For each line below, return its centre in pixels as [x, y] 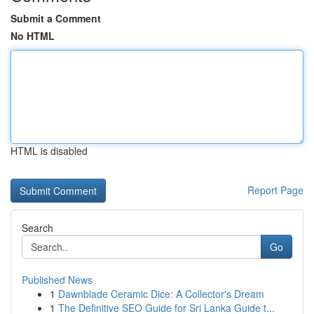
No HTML [33, 36]
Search [37, 228]
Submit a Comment [56, 18]
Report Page [275, 190]
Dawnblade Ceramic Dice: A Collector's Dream [161, 294]
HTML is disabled [49, 151]
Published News [57, 280]
